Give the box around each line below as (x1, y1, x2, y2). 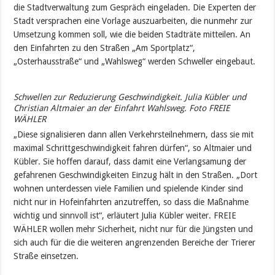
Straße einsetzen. (14, 251, 79, 261)
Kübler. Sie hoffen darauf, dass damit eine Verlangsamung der (14, 157, 247, 166)
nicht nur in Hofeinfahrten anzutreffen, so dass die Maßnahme (14, 197, 249, 207)
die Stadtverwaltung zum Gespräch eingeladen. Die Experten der (14, 2, 257, 12)
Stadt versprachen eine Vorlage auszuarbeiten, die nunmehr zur (14, 16, 253, 26)
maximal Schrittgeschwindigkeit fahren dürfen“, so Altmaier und (14, 143, 252, 153)
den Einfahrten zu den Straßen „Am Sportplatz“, (14, 43, 196, 53)
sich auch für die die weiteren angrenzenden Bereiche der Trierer (14, 238, 256, 247)
